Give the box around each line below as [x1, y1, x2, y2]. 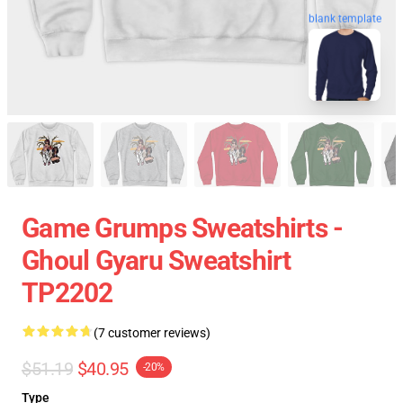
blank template [309, 13, 381, 26]
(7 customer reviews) [94, 326, 210, 340]
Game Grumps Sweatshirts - [22, 212, 344, 244]
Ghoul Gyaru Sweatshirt [22, 245, 291, 276]
